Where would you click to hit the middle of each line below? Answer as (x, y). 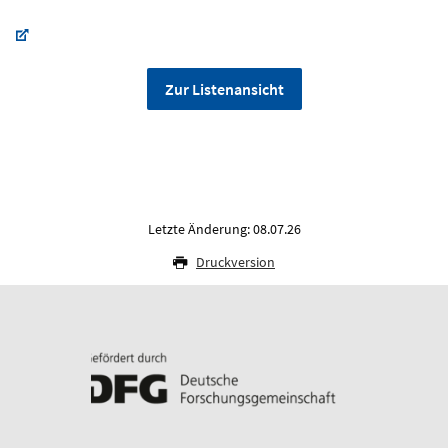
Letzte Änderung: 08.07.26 (224, 228)
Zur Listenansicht (224, 88)
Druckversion (235, 261)
